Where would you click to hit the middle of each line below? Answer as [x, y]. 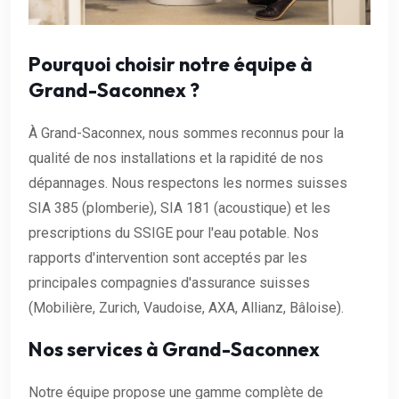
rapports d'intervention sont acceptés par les [168, 257]
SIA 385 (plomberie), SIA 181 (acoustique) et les [179, 208]
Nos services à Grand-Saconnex [174, 349]
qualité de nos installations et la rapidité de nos [176, 158]
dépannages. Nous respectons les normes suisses [188, 183]
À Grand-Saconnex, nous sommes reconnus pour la [186, 133]
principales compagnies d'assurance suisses [169, 282]
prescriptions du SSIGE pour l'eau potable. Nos [174, 232]
